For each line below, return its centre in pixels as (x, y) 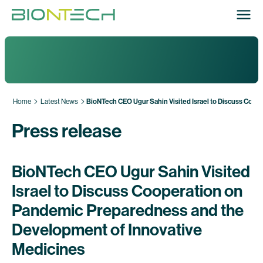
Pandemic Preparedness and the (128, 210)
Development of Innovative (107, 230)
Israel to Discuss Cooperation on (127, 191)
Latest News (59, 102)
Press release (67, 131)
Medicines (48, 249)
